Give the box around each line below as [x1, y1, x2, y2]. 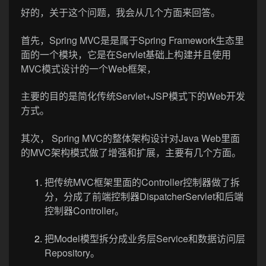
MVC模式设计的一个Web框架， [21, 61, 156, 75]
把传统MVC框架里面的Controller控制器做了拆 [45, 175, 240, 189]
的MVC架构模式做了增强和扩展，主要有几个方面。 [21, 145, 241, 160]
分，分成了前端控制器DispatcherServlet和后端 [45, 189, 243, 204]
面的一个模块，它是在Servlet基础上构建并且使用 [21, 47, 231, 61]
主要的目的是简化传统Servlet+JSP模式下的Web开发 [21, 89, 245, 103]
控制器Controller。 [45, 204, 124, 218]
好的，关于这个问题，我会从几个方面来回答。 [21, 5, 220, 19]
